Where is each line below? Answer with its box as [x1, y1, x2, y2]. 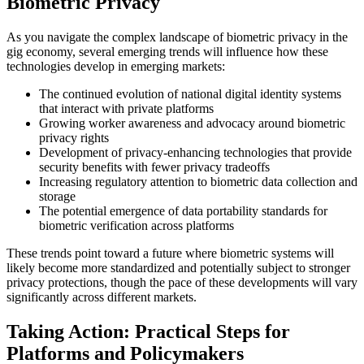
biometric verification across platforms [39, 219, 234, 233]
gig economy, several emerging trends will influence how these [6, 45, 328, 59]
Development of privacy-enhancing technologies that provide [39, 145, 352, 160]
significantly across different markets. [6, 290, 197, 305]
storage [39, 189, 76, 204]
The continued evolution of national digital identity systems [39, 87, 341, 102]
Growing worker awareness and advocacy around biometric [39, 116, 345, 131]
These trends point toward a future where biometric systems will [6, 246, 334, 261]
